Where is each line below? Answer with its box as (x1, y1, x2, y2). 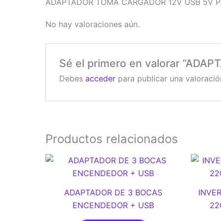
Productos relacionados (45, 132, 178, 147)
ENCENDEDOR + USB (73, 200, 154, 210)
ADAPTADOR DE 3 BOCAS (64, 187, 162, 197)
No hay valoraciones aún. (45, 19, 140, 30)
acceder (85, 73, 115, 83)
